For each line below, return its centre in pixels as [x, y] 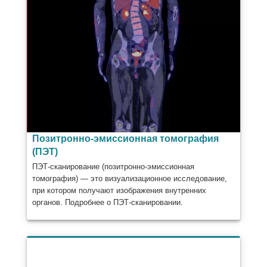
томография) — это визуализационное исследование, [129, 179]
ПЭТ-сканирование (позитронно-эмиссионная [113, 167]
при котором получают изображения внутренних [119, 191]
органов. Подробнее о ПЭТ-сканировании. [107, 203]
